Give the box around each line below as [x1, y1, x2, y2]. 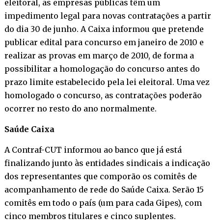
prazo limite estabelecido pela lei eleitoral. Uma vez [4, 77, 210, 87]
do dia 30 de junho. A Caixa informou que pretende [4, 24, 204, 34]
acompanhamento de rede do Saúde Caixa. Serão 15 [4, 184, 204, 194]
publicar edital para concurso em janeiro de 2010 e [4, 37, 204, 47]
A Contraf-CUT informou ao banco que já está [4, 144, 182, 155]
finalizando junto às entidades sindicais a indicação [4, 158, 210, 168]
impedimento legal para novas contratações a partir [4, 10, 211, 21]
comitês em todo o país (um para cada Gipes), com [4, 197, 202, 208]
